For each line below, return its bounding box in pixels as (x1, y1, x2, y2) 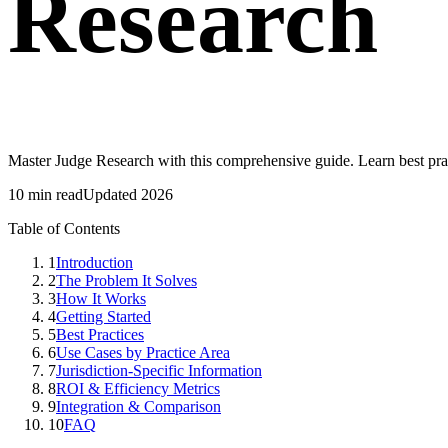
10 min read (8, 186, 83, 204)
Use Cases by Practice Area (56, 344, 230, 362)
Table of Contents (8, 220, 120, 238)
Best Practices (56, 326, 144, 344)
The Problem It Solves (56, 272, 197, 290)
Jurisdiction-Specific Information (56, 362, 262, 380)
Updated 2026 (83, 186, 173, 204)
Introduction (56, 254, 133, 272)
